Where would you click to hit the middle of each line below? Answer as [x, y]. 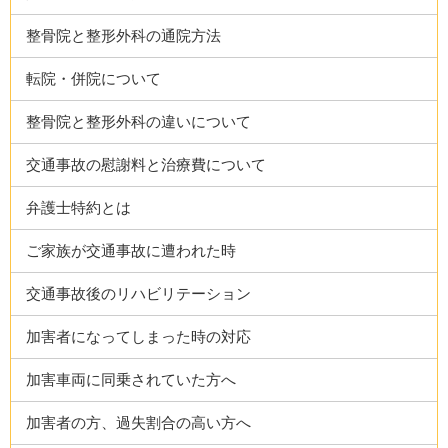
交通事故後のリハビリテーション [139, 293]
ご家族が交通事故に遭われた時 [131, 250]
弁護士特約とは [79, 207]
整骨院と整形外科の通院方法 [124, 35]
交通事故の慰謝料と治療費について [146, 164]
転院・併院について [94, 78]
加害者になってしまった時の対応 [139, 336]
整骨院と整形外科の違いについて [139, 121]
